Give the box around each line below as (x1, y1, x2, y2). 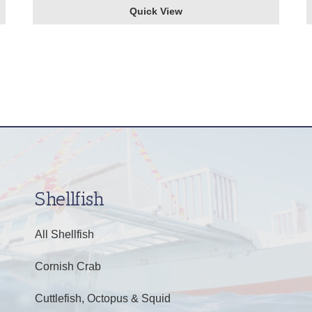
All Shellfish (34, 228, 94, 240)
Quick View (129, 5, 182, 17)
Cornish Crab (34, 260, 101, 272)
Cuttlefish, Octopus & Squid (34, 292, 171, 304)
